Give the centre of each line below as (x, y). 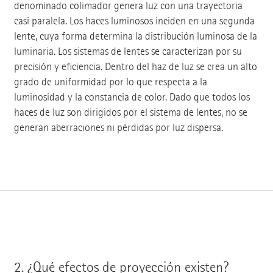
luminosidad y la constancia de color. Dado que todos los (132, 97)
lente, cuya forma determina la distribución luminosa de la (135, 36)
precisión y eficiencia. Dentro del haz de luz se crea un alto (135, 66)
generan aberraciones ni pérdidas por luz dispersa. (118, 127)
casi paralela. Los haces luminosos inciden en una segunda (134, 21)
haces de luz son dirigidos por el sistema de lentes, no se (130, 112)
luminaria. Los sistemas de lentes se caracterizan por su (128, 51)
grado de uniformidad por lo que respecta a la (110, 82)
